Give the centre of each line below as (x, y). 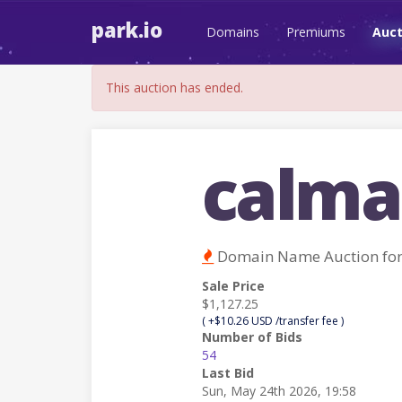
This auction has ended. (175, 87)
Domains (233, 32)
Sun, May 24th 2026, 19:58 (279, 391)
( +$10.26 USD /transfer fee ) (272, 321)
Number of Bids (252, 337)
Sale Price (233, 286)
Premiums (316, 32)
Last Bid (227, 373)
